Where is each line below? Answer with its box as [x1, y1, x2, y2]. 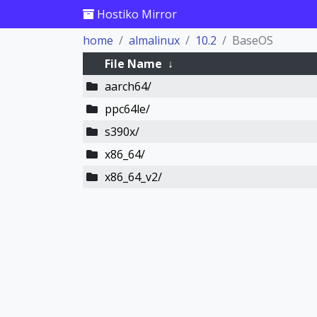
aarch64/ [104, 79, 151, 94]
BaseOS [232, 33, 273, 48]
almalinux [129, 33, 180, 48]
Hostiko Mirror [94, 6, 177, 22]
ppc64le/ [104, 101, 150, 117]
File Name [104, 56, 162, 71]
